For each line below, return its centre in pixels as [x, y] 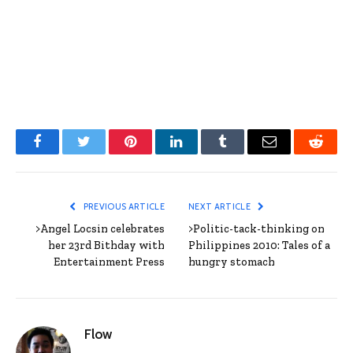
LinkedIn [201, 153]
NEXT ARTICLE [221, 207]
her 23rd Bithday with [106, 246]
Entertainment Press [109, 262]
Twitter [103, 153]
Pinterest [154, 153]
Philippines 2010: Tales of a [259, 246]
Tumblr [243, 153]
